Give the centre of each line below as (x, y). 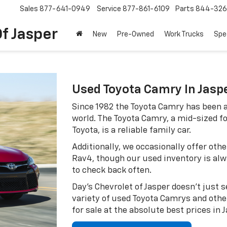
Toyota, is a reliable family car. (131, 130)
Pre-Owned (136, 35)
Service (109, 9)
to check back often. (111, 171)
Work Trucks (184, 35)
